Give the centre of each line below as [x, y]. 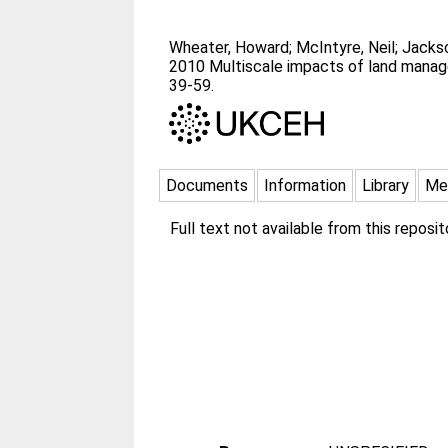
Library [386, 185]
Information [305, 185]
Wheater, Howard [229, 47]
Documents [207, 185]
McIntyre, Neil [346, 47]
